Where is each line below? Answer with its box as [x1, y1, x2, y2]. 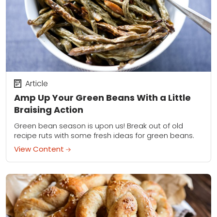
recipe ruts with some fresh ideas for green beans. [14, 130, 194, 140]
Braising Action [14, 103, 83, 116]
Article [25, 77, 48, 89]
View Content [14, 143, 66, 154]
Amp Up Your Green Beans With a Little [14, 91, 191, 104]
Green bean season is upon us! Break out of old [14, 120, 183, 131]
